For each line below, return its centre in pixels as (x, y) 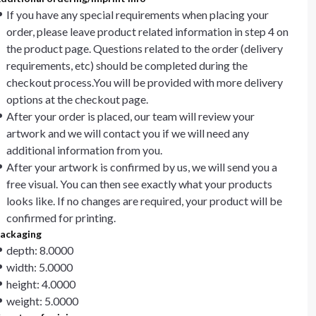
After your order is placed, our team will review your (130, 116)
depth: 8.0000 (40, 250)
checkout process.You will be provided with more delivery (145, 82)
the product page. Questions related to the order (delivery (145, 48)
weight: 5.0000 (42, 301)
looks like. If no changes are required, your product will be (144, 201)
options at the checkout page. (77, 99)
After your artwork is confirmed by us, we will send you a (142, 167)
